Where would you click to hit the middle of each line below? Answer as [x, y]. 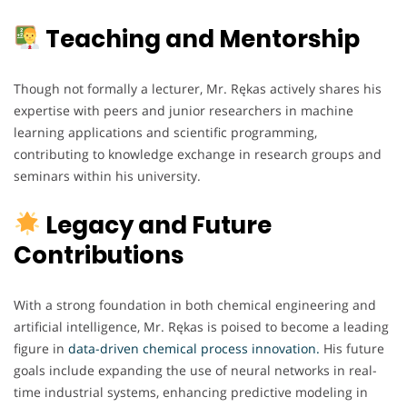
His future [352, 348]
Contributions [99, 255]
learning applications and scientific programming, [165, 132]
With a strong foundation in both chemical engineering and [195, 304]
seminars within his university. [107, 175]
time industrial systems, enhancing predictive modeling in [191, 392]
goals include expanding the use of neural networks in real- [195, 370]
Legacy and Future [156, 225]
